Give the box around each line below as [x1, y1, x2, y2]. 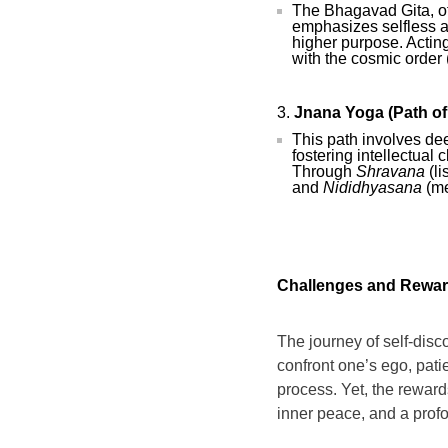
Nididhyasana [323, 179, 422, 196]
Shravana [356, 163, 425, 180]
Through [292, 163, 356, 180]
